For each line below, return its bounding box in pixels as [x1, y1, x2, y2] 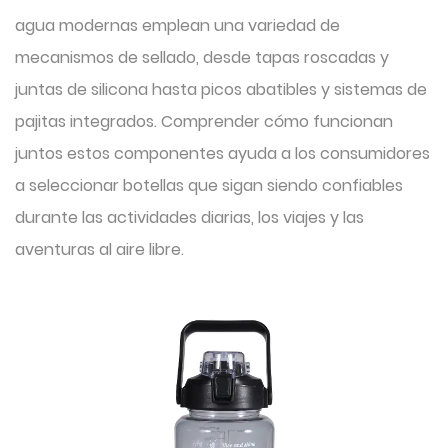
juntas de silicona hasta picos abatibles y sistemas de [15, 78, 427, 101]
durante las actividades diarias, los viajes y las [15, 206, 364, 229]
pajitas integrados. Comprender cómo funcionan [15, 110, 393, 133]
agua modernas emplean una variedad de [15, 14, 340, 37]
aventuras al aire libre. [15, 238, 184, 261]
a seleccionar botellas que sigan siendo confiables [15, 174, 403, 197]
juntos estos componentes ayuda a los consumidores [15, 142, 430, 165]
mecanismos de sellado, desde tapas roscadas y [15, 46, 389, 69]
